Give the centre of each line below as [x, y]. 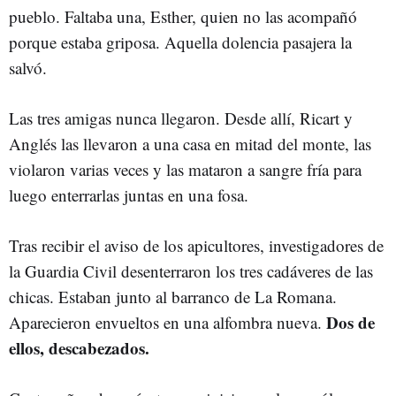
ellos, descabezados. [79, 348]
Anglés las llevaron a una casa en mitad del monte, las [190, 144]
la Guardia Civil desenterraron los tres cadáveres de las [191, 271]
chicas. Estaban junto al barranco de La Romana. [173, 297]
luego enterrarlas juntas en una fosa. [129, 195]
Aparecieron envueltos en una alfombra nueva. [168, 322]
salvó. [28, 68]
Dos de [350, 322]
